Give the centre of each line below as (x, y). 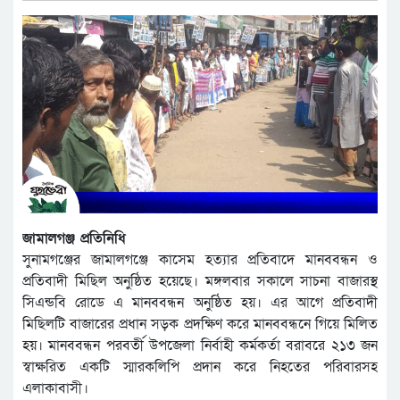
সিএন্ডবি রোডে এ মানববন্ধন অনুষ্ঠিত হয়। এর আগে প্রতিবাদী (200, 303)
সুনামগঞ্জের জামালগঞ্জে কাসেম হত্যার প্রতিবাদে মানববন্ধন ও (200, 260)
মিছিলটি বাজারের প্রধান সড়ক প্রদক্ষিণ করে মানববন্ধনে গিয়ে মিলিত (200, 325)
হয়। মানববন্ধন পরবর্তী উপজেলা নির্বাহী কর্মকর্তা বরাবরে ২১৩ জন (200, 346)
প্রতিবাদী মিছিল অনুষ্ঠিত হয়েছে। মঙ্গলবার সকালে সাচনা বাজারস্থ (200, 282)
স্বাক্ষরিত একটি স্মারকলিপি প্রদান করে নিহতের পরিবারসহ (200, 367)
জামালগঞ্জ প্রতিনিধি (74, 239)
